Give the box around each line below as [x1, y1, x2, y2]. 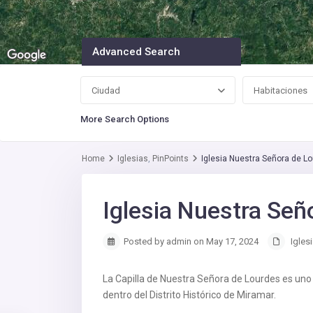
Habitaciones [253, 85, 307, 96]
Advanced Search [92, 45, 180, 59]
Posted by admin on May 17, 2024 [124, 236, 259, 247]
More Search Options [80, 114, 169, 125]
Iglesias [117, 154, 148, 164]
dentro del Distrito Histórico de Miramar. [103, 289, 276, 301]
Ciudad [92, 85, 120, 96]
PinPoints [152, 154, 189, 164]
